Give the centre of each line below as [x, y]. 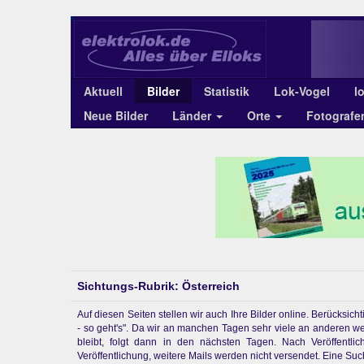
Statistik [227, 91]
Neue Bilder [116, 115]
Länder [193, 115]
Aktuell [103, 91]
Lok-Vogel [302, 91]
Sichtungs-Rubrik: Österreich [158, 286]
